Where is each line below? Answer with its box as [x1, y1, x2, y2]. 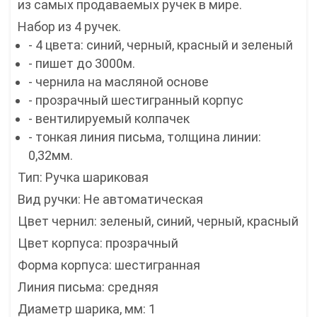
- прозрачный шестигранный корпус [28, 93, 243, 108]
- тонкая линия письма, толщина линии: [28, 129, 261, 145]
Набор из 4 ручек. [18, 19, 121, 35]
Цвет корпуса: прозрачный [18, 236, 178, 251]
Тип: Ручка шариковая [18, 170, 149, 185]
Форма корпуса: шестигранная [18, 258, 200, 273]
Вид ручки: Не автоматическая [18, 192, 203, 207]
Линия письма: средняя [18, 279, 158, 295]
